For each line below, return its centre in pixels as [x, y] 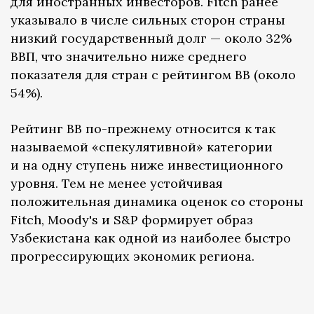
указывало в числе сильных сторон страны [148, 20]
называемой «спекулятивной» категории [142, 146]
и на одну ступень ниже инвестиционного [147, 165]
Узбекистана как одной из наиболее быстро [151, 238]
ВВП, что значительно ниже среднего [129, 56]
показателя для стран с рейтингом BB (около [153, 74]
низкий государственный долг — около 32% [151, 38]
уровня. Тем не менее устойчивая [117, 183]
